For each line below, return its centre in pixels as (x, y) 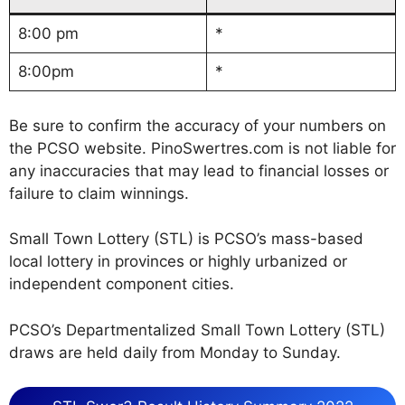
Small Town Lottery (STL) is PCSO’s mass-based (186, 239)
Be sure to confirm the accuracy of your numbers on (198, 125)
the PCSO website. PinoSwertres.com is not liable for (202, 148)
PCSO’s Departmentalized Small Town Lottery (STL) (197, 330)
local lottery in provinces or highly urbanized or (178, 262)
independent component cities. (122, 284)
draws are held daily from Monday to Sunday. (175, 352)
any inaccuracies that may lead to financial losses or (199, 170)
